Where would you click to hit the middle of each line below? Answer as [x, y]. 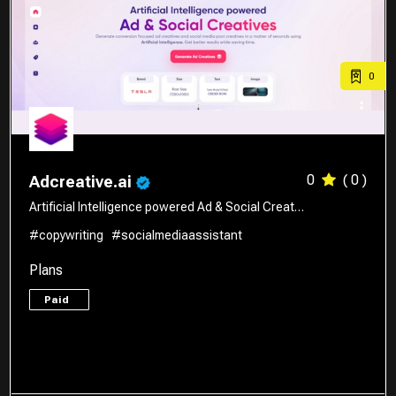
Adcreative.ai [83, 181]
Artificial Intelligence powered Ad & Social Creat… [167, 206]
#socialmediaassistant [177, 235]
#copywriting [67, 235]
